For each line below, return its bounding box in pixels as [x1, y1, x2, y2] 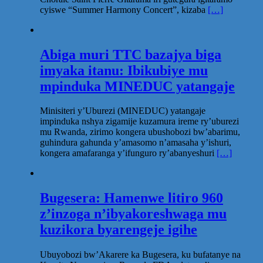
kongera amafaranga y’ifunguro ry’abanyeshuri [40, 148, 217, 159]
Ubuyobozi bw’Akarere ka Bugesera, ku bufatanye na [40, 249, 241, 260]
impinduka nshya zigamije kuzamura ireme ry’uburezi [40, 116, 239, 127]
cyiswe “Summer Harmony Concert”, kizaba [40, 4, 208, 15]
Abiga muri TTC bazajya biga [40, 46, 221, 62]
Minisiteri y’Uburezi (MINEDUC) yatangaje [40, 106, 205, 116]
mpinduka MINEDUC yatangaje [40, 78, 235, 94]
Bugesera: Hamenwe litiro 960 [40, 190, 223, 206]
